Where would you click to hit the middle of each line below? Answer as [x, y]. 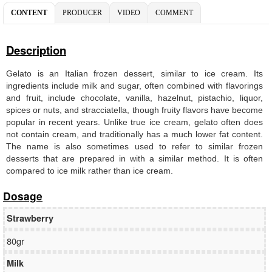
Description [36, 50]
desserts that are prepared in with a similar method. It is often [134, 158]
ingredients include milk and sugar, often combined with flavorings [134, 85]
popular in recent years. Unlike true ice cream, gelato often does [134, 122]
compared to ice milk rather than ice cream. [90, 170]
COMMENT [174, 12]
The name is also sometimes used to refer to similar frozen [134, 146]
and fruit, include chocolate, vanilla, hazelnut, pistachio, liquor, [134, 97]
